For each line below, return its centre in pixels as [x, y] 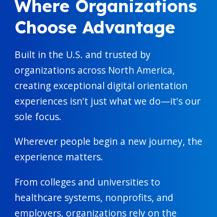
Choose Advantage [95, 27]
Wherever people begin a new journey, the [108, 141]
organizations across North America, [95, 70]
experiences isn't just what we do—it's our [108, 101]
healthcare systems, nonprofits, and [94, 197]
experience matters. [59, 157]
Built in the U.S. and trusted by [83, 55]
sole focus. [38, 117]
